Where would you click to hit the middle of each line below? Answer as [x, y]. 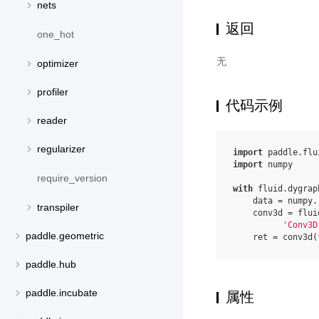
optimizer [58, 64]
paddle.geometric [65, 236]
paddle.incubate [62, 293]
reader [52, 121]
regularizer [61, 149]
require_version [72, 178]
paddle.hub [51, 265]
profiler [53, 92]
